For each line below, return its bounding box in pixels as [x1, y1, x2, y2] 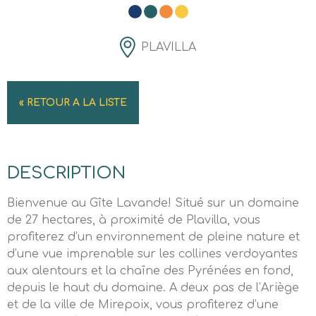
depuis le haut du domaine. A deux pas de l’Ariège [7, 281, 299, 294]
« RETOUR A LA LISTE [19, 97, 127, 108]
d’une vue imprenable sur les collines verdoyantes [7, 248, 298, 260]
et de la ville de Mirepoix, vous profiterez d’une [7, 298, 279, 311]
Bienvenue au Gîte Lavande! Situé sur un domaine [7, 197, 299, 209]
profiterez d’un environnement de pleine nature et [7, 231, 300, 243]
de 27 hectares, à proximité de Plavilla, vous [7, 214, 260, 226]
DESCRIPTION [7, 164, 126, 183]
